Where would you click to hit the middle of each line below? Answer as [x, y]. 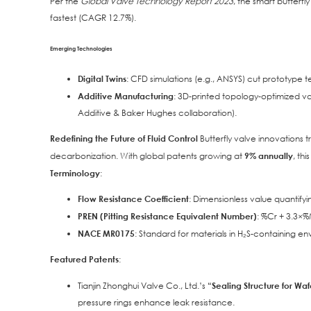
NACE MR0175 [106, 234]
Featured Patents [84, 259]
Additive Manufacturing [126, 95]
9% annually [269, 155]
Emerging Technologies [81, 48]
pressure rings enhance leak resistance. [156, 302]
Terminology [75, 173]
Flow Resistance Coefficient [133, 199]
